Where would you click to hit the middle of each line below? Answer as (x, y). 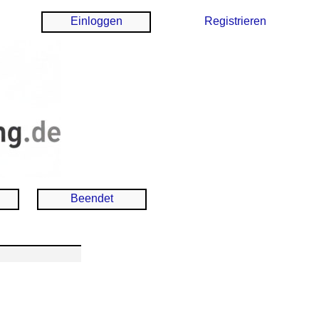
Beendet (92, 198)
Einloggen (96, 21)
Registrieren (235, 21)
